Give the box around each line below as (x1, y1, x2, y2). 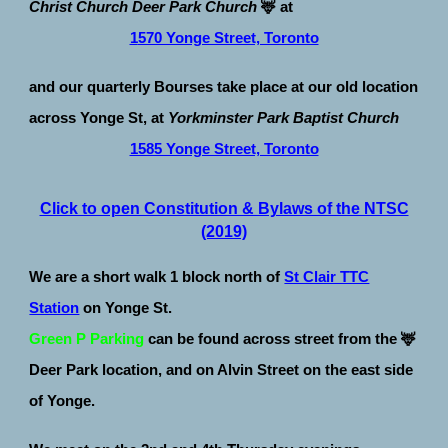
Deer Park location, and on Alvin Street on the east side (29, 361, 414, 378)
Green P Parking (29, 330, 145, 347)
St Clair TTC (284, 268, 370, 285)
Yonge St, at (80, 109, 169, 126)
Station (29, 299, 80, 316)
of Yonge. (29, 392, 96, 409)
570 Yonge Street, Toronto (137, 29, 319, 46)
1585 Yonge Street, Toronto (129, 140, 319, 157)
